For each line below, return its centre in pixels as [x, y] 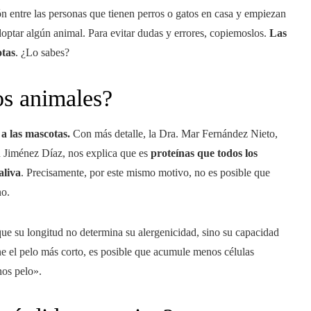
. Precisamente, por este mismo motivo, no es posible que [145, 173]
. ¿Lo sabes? [42, 52]
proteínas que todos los [204, 153]
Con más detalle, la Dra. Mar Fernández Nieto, [174, 134]
